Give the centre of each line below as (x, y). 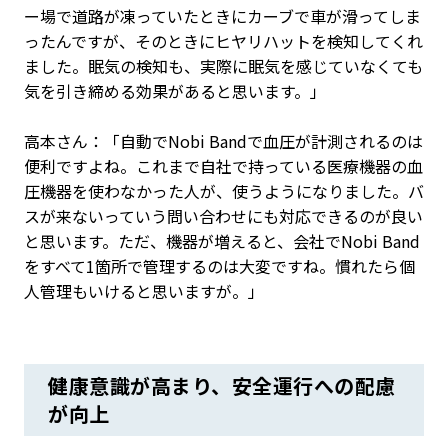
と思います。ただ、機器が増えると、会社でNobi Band (222, 241)
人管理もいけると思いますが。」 (144, 291)
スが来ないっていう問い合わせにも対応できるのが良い (223, 216)
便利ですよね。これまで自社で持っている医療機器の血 (223, 166)
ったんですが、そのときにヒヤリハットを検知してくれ (223, 41)
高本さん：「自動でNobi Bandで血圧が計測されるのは (223, 141)
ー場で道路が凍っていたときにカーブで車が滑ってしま (222, 16)
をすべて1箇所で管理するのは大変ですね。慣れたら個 (219, 266)
